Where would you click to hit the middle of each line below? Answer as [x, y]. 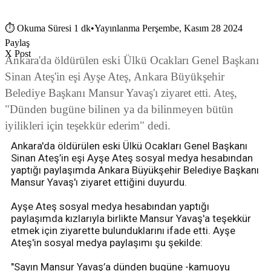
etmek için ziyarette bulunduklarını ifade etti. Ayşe [123, 231]
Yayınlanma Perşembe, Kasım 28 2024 [168, 28]
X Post [18, 54]
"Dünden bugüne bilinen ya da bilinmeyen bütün [119, 109]
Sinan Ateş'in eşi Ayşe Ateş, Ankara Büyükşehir [115, 77]
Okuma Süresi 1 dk [54, 28]
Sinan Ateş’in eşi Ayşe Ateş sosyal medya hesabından [132, 158]
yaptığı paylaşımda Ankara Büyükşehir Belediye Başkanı [135, 170]
